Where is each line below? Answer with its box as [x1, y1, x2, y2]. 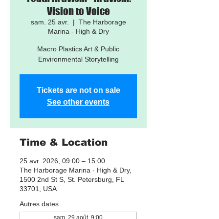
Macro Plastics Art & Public [37, 45, 119, 53]
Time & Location [20, 137, 108, 148]
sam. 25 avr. [30, 18, 69, 26]
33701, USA [20, 185, 57, 193]
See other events [47, 98, 109, 106]
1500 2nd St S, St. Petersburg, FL [20, 175, 124, 183]
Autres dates [20, 200, 59, 208]
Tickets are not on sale [36, 86, 120, 94]
